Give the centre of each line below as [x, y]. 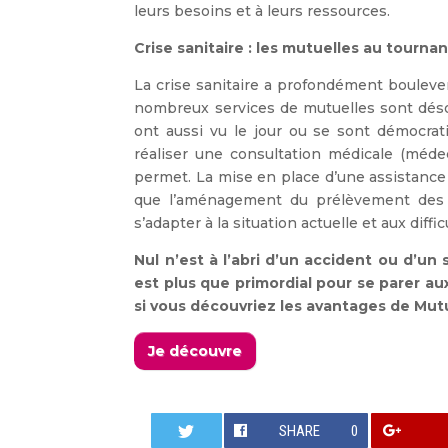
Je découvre [195, 351]
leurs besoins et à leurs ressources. [264, 11]
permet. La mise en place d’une [252, 177]
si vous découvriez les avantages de [274, 306]
